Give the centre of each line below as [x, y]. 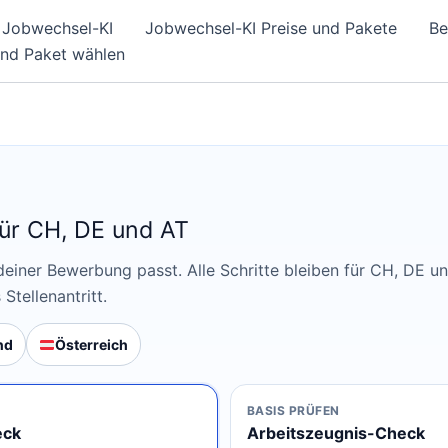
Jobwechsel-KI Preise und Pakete [271, 28]
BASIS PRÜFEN [293, 410]
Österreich [92, 344]
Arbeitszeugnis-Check [336, 433]
